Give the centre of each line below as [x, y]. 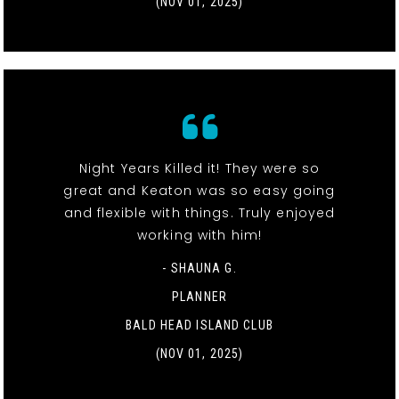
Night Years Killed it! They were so [199, 168]
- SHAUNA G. [199, 268]
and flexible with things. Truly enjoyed [199, 212]
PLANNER [199, 296]
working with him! [199, 235]
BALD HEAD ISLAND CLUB [199, 325]
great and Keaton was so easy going [199, 190]
